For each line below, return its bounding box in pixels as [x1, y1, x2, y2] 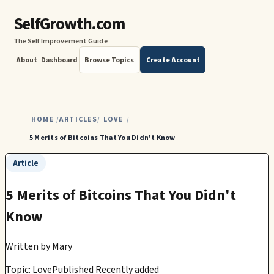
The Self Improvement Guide [13, 36, 108, 47]
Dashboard [41, 54, 78, 65]
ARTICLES [59, 114, 98, 125]
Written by [6, 239, 50, 253]
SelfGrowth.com [13, 12, 125, 37]
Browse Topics [84, 54, 135, 65]
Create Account [146, 54, 200, 65]
